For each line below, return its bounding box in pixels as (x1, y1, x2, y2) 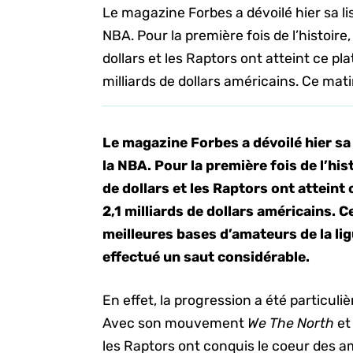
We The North (247, 315, 338, 332)
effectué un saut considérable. (102, 249, 310, 265)
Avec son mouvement (102, 315, 248, 332)
